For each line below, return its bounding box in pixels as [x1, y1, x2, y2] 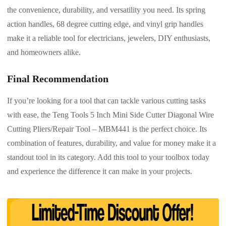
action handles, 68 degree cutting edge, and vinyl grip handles [7, 19, 203, 28]
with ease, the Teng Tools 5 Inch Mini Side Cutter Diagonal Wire [7, 110, 214, 119]
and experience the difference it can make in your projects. [7, 166, 192, 176]
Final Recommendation [7, 73, 108, 84]
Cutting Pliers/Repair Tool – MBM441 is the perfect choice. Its [7, 124, 207, 133]
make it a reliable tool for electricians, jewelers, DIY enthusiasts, [7, 33, 210, 42]
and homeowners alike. [7, 47, 81, 56]
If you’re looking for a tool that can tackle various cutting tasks [7, 96, 206, 105]
